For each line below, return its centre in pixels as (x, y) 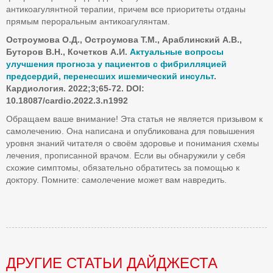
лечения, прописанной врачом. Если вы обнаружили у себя (126, 155)
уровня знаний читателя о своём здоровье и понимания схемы (133, 143)
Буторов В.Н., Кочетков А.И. (67, 52)
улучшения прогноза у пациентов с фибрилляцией (116, 64)
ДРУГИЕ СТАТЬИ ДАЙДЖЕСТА (112, 263)
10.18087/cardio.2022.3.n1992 (67, 101)
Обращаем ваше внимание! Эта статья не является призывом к (134, 119)
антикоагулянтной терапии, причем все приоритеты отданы (126, 9)
